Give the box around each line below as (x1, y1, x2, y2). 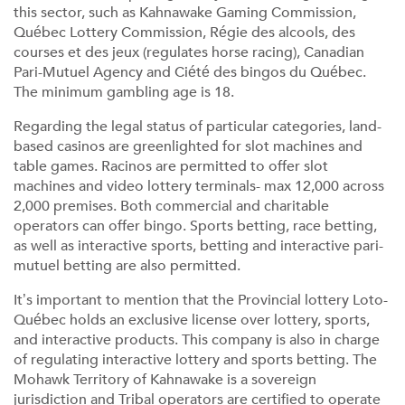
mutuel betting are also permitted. (14, 256, 240, 276)
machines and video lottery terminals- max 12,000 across (14, 176, 384, 196)
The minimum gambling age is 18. (14, 82, 234, 102)
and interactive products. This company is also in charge (14, 330, 380, 350)
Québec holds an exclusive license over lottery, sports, (14, 310, 370, 330)
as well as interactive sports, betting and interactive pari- (14, 236, 383, 256)
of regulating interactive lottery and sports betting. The (14, 350, 377, 370)
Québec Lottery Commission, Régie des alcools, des (14, 23, 355, 42)
